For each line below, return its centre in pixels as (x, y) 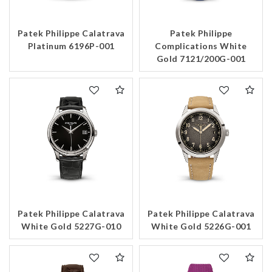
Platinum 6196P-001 (71, 46)
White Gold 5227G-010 (71, 226)
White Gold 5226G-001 (201, 226)
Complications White (201, 46)
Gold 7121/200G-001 (201, 59)
